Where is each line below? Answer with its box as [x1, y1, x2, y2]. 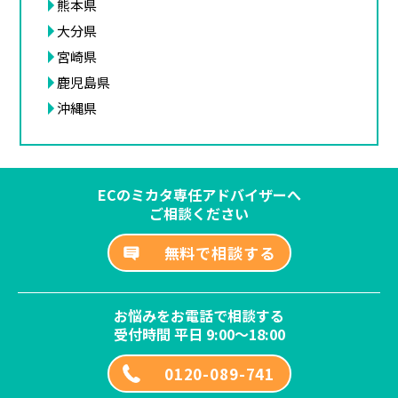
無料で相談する [163, 241, 275, 264]
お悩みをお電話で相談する [114, 305, 284, 326]
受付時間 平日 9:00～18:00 [113, 323, 285, 345]
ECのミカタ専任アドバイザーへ [97, 184, 301, 205]
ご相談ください [149, 203, 249, 224]
